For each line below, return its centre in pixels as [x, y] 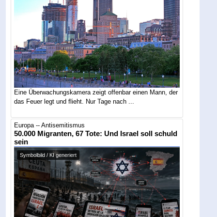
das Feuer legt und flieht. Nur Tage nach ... [74, 102]
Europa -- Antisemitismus [50, 125]
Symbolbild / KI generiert [48, 155]
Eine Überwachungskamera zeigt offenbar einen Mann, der [96, 93]
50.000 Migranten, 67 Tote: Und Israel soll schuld [96, 134]
